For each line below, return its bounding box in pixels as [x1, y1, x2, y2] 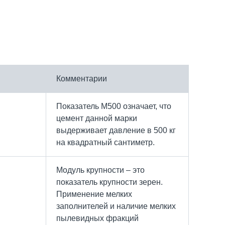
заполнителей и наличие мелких [56, 201, 176, 210]
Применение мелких [56, 189, 132, 198]
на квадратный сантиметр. [56, 138, 155, 147]
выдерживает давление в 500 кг [56, 126, 176, 135]
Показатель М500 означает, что [56, 101, 171, 110]
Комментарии [56, 74, 107, 83]
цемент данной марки [56, 114, 137, 123]
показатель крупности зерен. [56, 177, 163, 186]
